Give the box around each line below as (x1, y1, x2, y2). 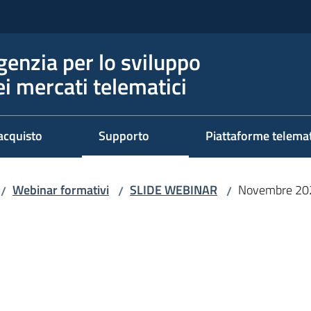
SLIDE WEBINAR (130, 180, 217, 199)
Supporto (99, 126, 149, 145)
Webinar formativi (12, 180, 109, 199)
